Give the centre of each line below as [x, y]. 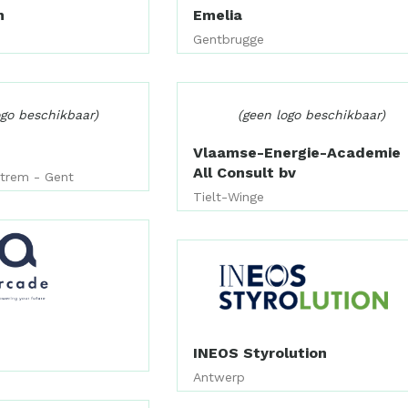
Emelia [218, 15]
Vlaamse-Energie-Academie [297, 152]
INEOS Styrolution [260, 353]
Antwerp [219, 377]
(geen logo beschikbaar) [311, 114]
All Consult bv [245, 172]
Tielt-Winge [229, 196]
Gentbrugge [229, 39]
